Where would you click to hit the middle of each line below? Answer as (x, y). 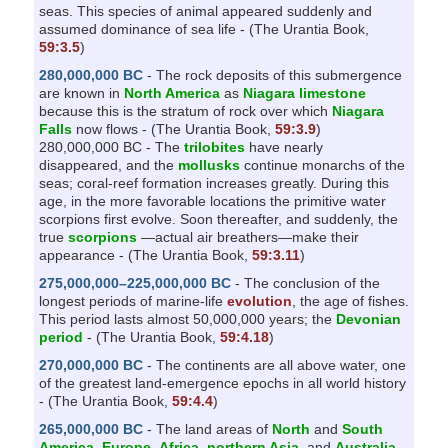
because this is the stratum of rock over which (185, 110)
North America (171, 92)
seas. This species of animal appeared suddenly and (205, 10)
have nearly (283, 146)
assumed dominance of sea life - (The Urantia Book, (203, 28)
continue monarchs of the (322, 164)
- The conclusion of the (305, 282)
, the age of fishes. (350, 300)
